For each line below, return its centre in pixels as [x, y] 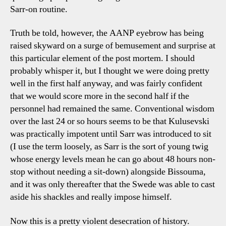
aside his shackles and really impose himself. [91, 197]
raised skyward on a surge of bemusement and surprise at [113, 46]
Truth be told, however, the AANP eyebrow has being [107, 33]
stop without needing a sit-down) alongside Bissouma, [108, 172]
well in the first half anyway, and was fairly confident [106, 83]
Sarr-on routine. [39, 9]
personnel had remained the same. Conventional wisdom [112, 109]
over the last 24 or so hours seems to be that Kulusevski [110, 121]
